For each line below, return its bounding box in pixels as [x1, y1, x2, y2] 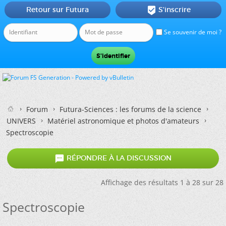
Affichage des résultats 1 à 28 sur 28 [101, 178, 223, 187]
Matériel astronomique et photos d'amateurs [47, 116, 199, 126]
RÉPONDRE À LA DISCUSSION [65, 153, 172, 163]
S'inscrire [158, 5, 191, 14]
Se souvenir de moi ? [162, 28, 221, 36]
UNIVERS [7, 116, 36, 126]
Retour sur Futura [26, 5, 89, 14]
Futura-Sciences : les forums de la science [60, 104, 201, 114]
